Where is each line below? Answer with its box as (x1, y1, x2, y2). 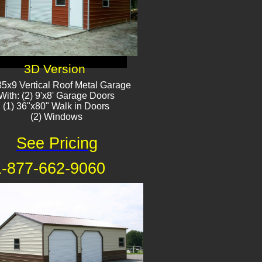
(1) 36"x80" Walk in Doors (3, 101, 109, 111)
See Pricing (16, 135, 98, 152)
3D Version (23, 62, 85, 76)
